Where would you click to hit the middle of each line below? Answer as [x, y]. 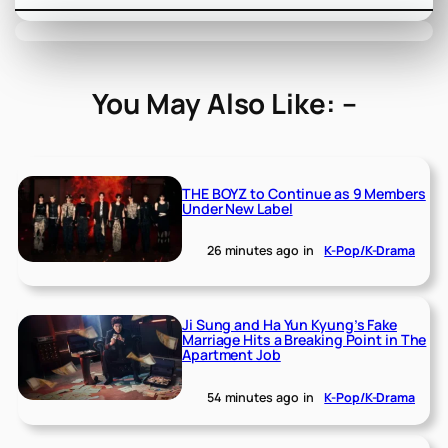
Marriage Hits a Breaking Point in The [304, 339]
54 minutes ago [252, 397]
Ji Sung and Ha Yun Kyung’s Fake [289, 324]
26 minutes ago [252, 251]
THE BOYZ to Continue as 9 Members [304, 193]
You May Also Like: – [224, 103]
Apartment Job [231, 354]
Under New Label [237, 208]
